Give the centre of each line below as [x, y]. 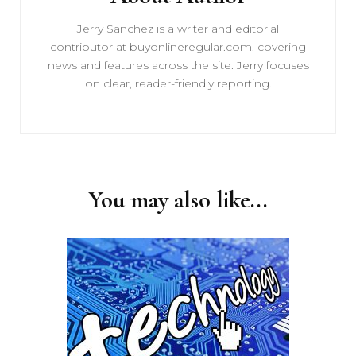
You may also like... [178, 200]
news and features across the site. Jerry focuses [178, 66]
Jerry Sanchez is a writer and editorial [178, 29]
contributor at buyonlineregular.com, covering [178, 47]
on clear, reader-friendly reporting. [178, 84]
